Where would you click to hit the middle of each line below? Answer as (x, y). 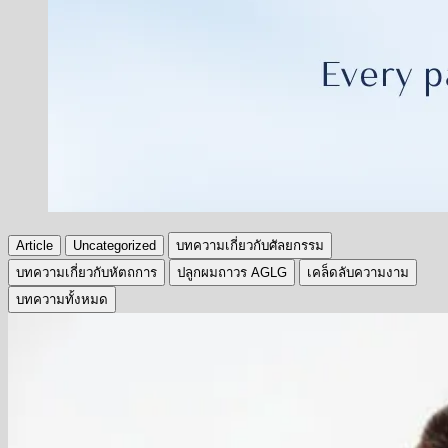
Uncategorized (114, 245)
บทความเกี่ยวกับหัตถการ (86, 272)
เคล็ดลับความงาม (358, 272)
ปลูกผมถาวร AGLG (232, 272)
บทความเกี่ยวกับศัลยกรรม (250, 245)
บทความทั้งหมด (62, 299)
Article (34, 245)
